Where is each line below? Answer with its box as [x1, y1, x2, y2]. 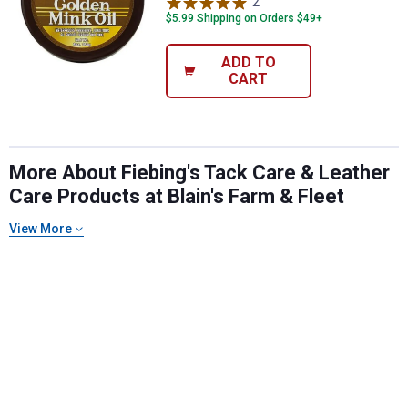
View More [9, 220, 72, 236]
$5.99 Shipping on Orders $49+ [166, 12, 323, 25]
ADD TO [220, 53, 276, 71]
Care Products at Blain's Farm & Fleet [9, 184, 344, 208]
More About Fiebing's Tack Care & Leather [9, 160, 390, 184]
